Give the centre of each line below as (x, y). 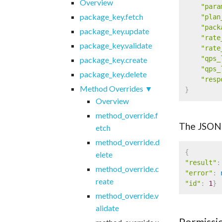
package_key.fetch (111, 16)
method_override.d (127, 142)
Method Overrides (111, 88)
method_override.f (127, 115)
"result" (200, 162)
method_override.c (127, 168)
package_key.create (113, 59)
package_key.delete (113, 74)
